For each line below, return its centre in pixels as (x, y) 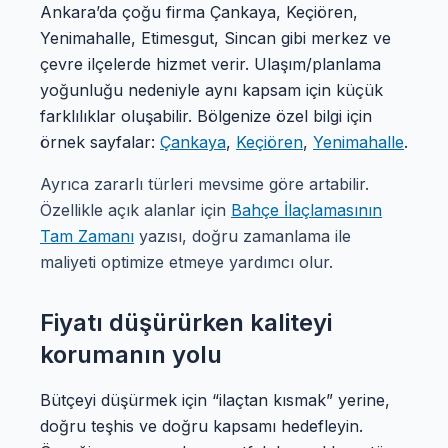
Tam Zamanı (87, 236)
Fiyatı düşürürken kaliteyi (186, 322)
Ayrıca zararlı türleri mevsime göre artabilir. (204, 184)
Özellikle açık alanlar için (135, 210)
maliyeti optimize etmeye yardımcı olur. (186, 262)
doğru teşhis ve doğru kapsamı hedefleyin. (201, 426)
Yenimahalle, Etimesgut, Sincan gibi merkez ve (215, 38)
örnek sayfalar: (100, 142)
